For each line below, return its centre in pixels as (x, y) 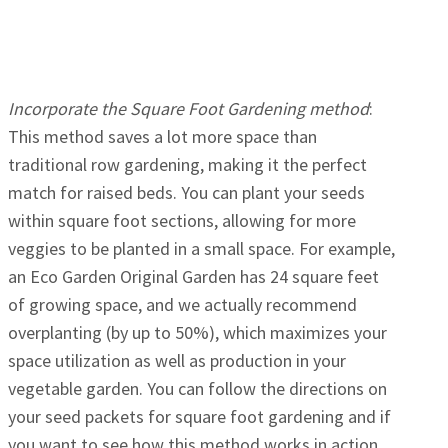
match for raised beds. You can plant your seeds (186, 193)
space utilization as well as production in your (177, 361)
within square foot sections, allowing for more (182, 221)
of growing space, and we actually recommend (182, 305)
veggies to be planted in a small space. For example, (201, 249)
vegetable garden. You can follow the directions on (197, 389)
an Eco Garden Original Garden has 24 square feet (193, 277)
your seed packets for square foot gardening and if (199, 417)
